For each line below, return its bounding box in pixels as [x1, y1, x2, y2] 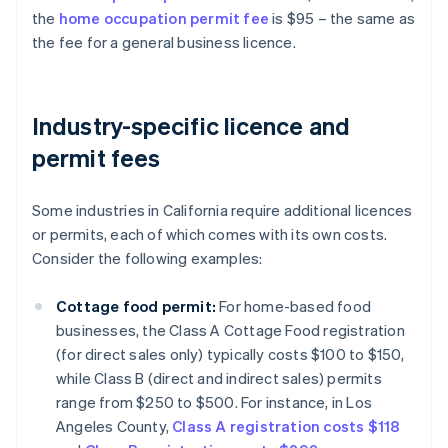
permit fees [32, 142, 161, 174]
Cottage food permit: [56, 296, 216, 317]
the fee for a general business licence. [32, 32, 296, 53]
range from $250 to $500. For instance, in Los [56, 392, 373, 413]
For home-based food [216, 296, 371, 317]
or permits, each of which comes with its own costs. [32, 224, 388, 245]
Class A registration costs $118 [172, 416, 401, 437]
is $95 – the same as [269, 8, 416, 29]
